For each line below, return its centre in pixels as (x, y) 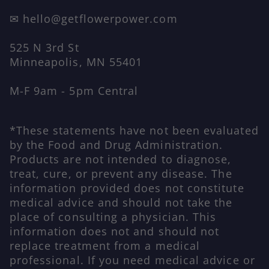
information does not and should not (114, 231)
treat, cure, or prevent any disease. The (121, 173)
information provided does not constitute (127, 188)
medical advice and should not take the (121, 202)
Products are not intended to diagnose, (120, 159)
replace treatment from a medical (105, 245)
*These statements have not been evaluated (134, 130)
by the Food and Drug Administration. (116, 144)
